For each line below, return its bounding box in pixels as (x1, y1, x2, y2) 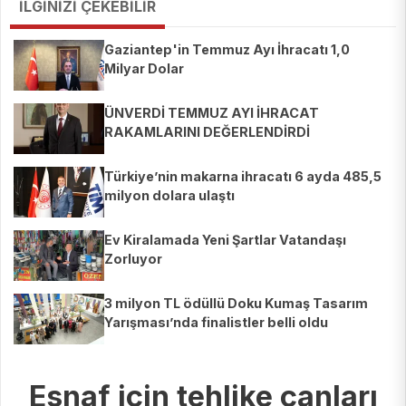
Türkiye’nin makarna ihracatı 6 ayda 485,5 (104, 169, 382, 185)
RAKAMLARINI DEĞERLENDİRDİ (104, 124, 310, 140)
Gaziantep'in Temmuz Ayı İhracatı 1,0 (104, 42, 350, 58)
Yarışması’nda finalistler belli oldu (104, 314, 328, 331)
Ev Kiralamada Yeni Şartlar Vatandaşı (104, 232, 346, 248)
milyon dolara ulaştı (104, 188, 235, 204)
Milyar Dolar (104, 61, 184, 77)
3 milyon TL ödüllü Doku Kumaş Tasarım (104, 295, 368, 312)
